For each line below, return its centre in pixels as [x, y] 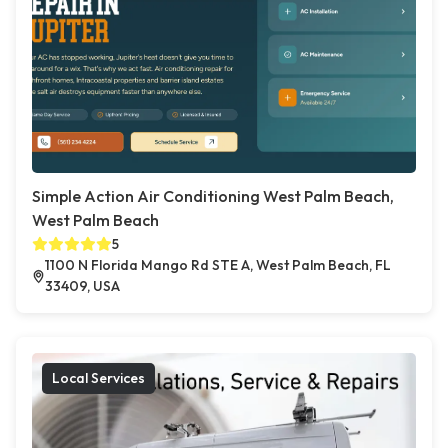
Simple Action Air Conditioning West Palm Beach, [213, 196]
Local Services [98, 378]
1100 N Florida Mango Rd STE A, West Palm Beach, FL [218, 265]
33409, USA [83, 286]
